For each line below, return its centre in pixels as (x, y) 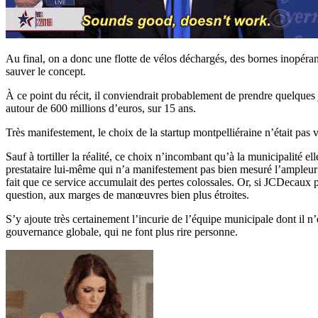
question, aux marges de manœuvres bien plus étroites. (127, 195)
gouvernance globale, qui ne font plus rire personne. (122, 232)
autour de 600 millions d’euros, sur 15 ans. (101, 109)
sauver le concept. (46, 72)
